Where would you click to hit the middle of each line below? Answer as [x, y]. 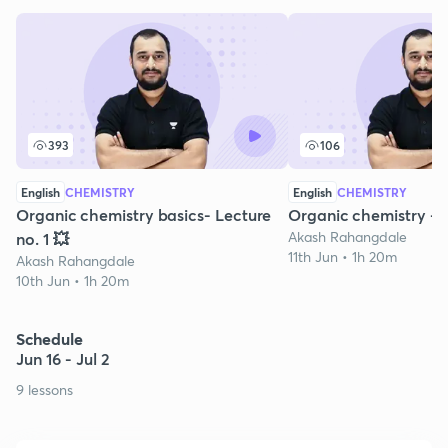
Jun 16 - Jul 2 [63, 358]
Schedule [49, 338]
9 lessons [44, 389]
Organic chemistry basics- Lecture [144, 214]
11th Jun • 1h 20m [342, 256]
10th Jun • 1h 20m [72, 280]
